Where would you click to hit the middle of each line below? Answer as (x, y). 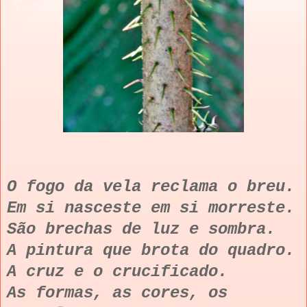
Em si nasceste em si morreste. (151, 208)
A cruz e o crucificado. (117, 271)
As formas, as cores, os (117, 293)
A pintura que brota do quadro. (151, 250)
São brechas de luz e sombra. (141, 229)
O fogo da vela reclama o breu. (151, 186)
